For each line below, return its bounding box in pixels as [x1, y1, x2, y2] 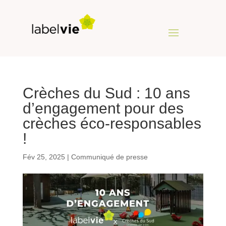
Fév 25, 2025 [22, 152, 65, 161]
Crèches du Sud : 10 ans [22, 84, 190, 101]
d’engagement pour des [22, 99, 184, 117]
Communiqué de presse [71, 152, 148, 161]
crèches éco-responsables [22, 115, 201, 132]
